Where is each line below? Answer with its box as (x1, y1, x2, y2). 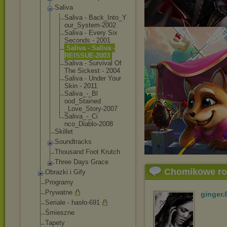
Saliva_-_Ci (64, 112, 98, 120)
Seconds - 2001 (64, 36, 110, 44)
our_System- (64, 21, 102, 29)
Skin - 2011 (64, 82, 97, 90)
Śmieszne (45, 209, 74, 216)
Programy (45, 178, 73, 186)
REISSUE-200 (64, 52, 106, 59)
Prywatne (45, 188, 72, 196)
